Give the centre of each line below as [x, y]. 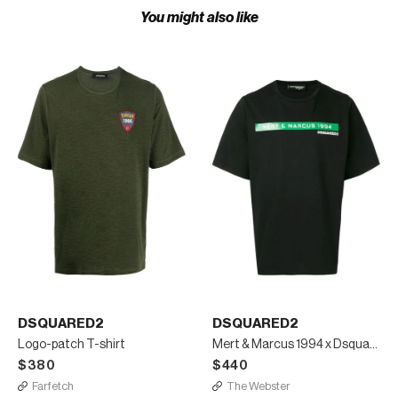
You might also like [199, 17]
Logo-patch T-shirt [72, 344]
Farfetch [53, 386]
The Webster [259, 386]
